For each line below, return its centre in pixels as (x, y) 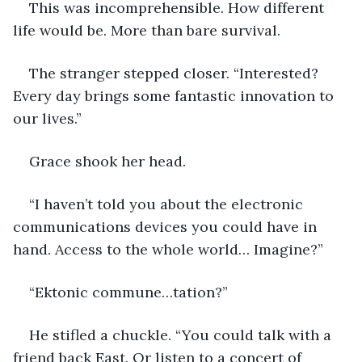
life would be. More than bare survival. (147, 30)
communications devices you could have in (167, 226)
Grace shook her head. (109, 161)
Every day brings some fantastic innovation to (175, 95)
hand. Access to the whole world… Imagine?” (168, 249)
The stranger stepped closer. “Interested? (176, 73)
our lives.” (47, 118)
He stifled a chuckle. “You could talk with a (182, 335)
